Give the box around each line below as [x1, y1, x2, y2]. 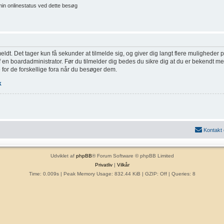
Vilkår [116, 162, 129, 168]
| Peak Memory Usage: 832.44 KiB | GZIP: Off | [58, 171, 171, 177]
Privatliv [94, 162, 112, 168]
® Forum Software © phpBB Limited [91, 153, 174, 159]
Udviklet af [50, 153, 76, 159]
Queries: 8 [171, 171, 195, 177]
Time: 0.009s [28, 171, 59, 177]
